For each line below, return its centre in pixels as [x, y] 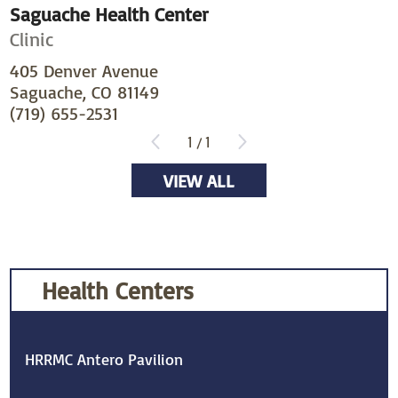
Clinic [32, 38]
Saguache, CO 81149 [85, 92]
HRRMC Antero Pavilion [104, 360]
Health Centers [117, 290]
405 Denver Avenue [84, 71]
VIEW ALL [199, 180]
